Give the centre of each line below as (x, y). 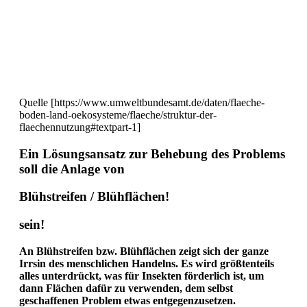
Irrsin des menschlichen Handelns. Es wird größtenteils (147, 263)
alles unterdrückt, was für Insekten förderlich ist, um (142, 275)
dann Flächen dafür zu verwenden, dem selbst (126, 288)
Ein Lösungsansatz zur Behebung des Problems (152, 153)
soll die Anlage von (72, 169)
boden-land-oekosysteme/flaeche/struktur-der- (118, 115)
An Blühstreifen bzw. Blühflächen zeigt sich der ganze (144, 251)
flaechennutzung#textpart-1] (80, 127)
